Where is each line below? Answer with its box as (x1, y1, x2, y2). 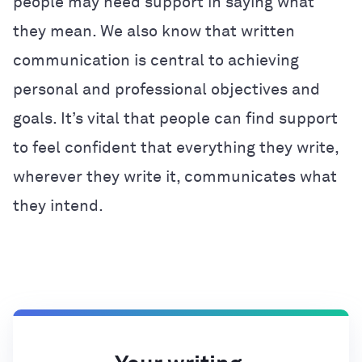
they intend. (13, 197, 103, 214)
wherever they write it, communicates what (13, 168, 337, 185)
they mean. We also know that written (13, 23, 295, 40)
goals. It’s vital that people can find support (13, 110, 338, 127)
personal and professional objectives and (13, 81, 320, 98)
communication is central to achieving (13, 52, 299, 69)
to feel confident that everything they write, (13, 139, 339, 156)
